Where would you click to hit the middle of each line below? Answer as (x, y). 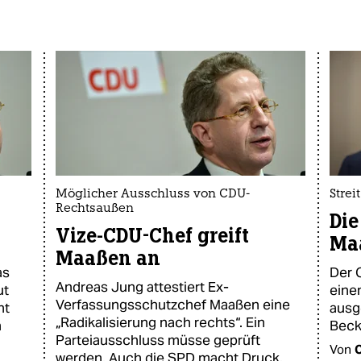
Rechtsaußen (95, 209)
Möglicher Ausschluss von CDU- (153, 195)
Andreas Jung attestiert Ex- (142, 287)
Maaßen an (108, 258)
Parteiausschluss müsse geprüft (158, 340)
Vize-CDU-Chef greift (152, 236)
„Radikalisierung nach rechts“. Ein (160, 322)
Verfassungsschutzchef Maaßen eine (173, 305)
